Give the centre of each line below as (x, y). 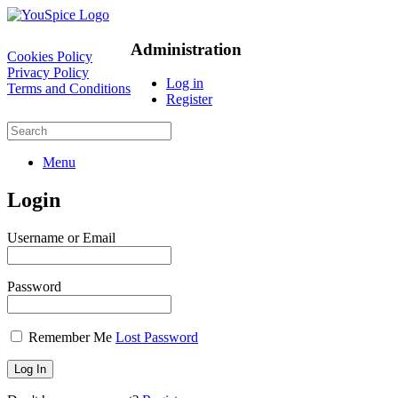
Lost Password (157, 338)
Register (189, 99)
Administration (186, 49)
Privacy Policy (48, 72)
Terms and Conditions (69, 88)
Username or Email (61, 238)
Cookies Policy (50, 56)
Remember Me (70, 338)
